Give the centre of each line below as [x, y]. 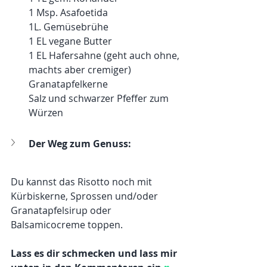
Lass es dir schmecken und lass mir [95, 253]
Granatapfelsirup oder [62, 210]
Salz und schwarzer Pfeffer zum [100, 98]
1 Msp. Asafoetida [69, 12]
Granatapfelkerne [68, 84]
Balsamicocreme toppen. [68, 224]
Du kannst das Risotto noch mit [83, 181]
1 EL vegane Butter [70, 41]
